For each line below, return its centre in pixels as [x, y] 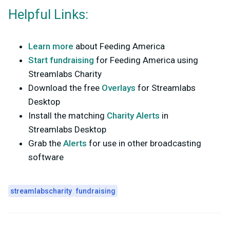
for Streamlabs [167, 88]
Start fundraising [61, 60]
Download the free [64, 88]
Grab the [45, 143]
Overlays [119, 88]
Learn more [51, 46]
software [46, 157]
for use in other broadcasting [145, 143]
